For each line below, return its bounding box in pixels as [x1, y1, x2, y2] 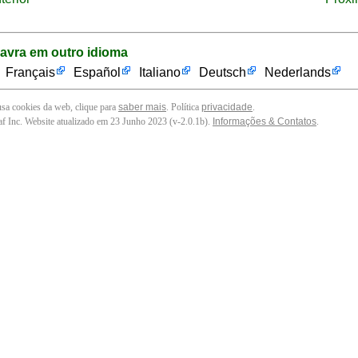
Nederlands [265, 66, 331, 79]
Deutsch [199, 66, 246, 79]
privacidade [201, 101, 253, 113]
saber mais [118, 101, 166, 113]
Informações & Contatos [213, 116, 316, 127]
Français [6, 66, 55, 79]
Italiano [139, 66, 181, 79]
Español [74, 66, 121, 79]
